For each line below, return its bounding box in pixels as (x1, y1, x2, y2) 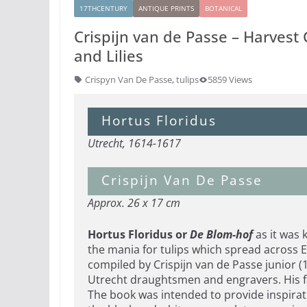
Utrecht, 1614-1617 (88, 136, 181, 151)
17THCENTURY (79, 3, 127, 13)
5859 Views (208, 73, 252, 86)
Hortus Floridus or (88, 227, 190, 243)
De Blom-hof (190, 227, 253, 243)
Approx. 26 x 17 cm (88, 195, 180, 211)
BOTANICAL (205, 3, 242, 13)
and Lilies (74, 45, 143, 66)
